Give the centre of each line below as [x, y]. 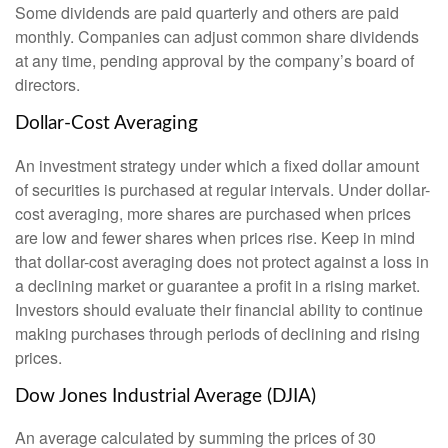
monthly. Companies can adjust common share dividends [217, 36]
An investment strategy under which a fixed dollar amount [217, 165]
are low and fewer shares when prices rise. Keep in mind [215, 237]
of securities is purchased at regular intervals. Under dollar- [222, 189]
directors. [47, 84]
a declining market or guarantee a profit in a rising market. [217, 285]
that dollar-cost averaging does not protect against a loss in [222, 261]
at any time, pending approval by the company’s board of [214, 60]
